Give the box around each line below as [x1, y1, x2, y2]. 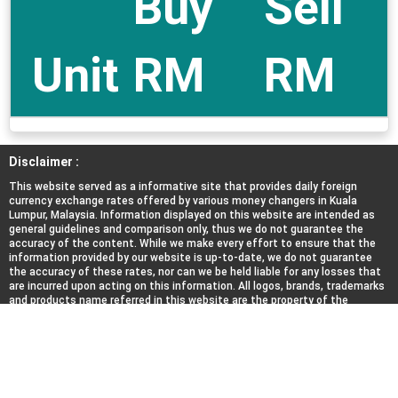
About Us [9, 346, 63, 360]
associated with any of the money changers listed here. [9, 322, 292, 335]
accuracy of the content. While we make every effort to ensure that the [9, 237, 376, 250]
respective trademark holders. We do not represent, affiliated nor [9, 308, 337, 321]
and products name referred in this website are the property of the [9, 294, 348, 306]
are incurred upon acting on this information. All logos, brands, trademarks [9, 280, 385, 292]
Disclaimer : [9, 155, 79, 169]
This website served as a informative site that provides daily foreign [9, 180, 357, 193]
